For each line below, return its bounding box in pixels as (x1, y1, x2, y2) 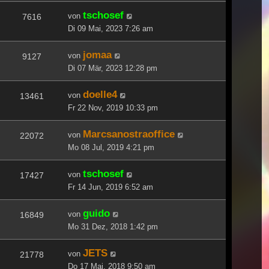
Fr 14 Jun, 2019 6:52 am (68, 182, 153, 192)
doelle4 (83, 88, 117, 100)
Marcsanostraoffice (83, 127, 175, 140)
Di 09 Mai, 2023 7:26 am (68, 23, 153, 33)
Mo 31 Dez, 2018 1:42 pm (68, 222, 158, 231)
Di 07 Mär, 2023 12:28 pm (68, 63, 157, 73)
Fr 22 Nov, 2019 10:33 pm (68, 103, 158, 112)
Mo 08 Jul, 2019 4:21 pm (68, 142, 154, 152)
